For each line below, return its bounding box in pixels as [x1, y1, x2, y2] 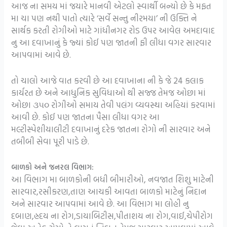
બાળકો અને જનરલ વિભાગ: [11, 162, 94, 173]
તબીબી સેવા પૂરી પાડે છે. [11, 135, 90, 148]
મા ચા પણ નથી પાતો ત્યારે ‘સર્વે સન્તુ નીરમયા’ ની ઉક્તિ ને [11, 12, 198, 24]
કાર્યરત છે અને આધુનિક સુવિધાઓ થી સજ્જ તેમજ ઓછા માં [11, 86, 206, 99]
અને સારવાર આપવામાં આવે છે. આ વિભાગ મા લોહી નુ [11, 197, 190, 210]
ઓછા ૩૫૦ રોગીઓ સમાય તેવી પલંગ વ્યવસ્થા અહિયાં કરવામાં [11, 98, 216, 111]
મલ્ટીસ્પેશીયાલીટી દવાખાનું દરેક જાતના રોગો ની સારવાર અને [11, 123, 211, 136]
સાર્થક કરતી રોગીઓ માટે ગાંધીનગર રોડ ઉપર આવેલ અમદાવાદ [11, 24, 215, 36]
